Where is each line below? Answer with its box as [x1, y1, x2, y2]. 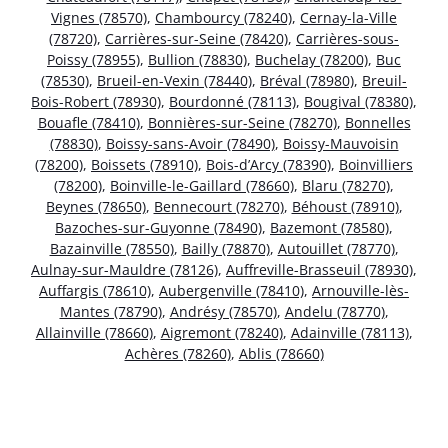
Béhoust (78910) [291, 196, 399, 216]
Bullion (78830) [148, 49, 247, 69]
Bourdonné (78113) [169, 91, 296, 111]
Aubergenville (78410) [159, 280, 304, 300]
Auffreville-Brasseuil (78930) [226, 259, 413, 279]
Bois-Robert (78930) [31, 91, 161, 111]
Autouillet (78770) [277, 238, 395, 258]
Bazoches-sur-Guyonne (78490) [55, 217, 262, 237]
